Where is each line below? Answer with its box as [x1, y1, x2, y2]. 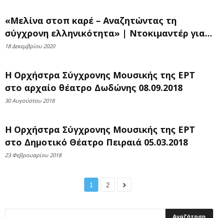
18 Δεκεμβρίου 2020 [5, 42, 55, 50]
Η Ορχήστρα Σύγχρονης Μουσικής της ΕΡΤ [5, 69, 195, 81]
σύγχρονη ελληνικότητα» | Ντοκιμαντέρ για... [5, 27, 212, 39]
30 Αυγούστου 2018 [5, 97, 54, 104]
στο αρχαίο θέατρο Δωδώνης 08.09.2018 [5, 82, 182, 93]
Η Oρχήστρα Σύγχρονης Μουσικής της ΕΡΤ [5, 124, 195, 135]
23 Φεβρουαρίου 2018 [5, 151, 61, 159]
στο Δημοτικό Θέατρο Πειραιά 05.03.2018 [5, 136, 188, 148]
